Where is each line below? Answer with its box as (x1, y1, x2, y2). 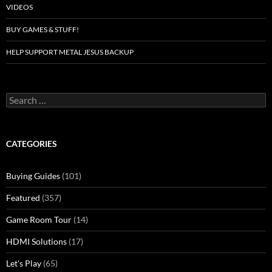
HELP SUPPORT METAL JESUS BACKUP (6, 47, 134, 57)
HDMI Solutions (6, 236, 67, 247)
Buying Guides (6, 171, 60, 182)
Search (5, 92, 31, 103)
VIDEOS (6, 2, 33, 12)
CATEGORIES (6, 138, 57, 149)
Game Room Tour (6, 214, 72, 225)
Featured (6, 192, 40, 203)
